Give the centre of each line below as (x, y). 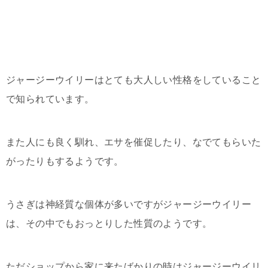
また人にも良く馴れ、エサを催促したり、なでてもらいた (134, 142)
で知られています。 (50, 99)
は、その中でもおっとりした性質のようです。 (109, 223)
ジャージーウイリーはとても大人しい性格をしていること (134, 80)
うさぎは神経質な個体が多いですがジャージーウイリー (129, 204)
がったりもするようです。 (65, 161)
